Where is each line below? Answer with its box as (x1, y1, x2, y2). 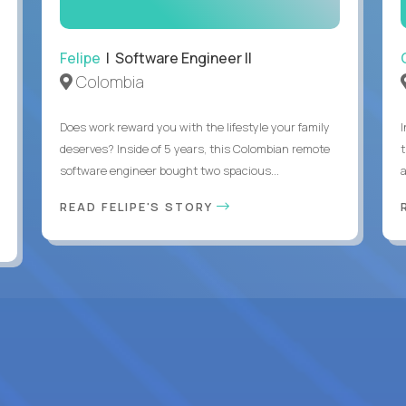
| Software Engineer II (100, 47, 252, 68)
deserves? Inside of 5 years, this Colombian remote (59, 140, 330, 157)
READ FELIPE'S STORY (59, 198, 217, 215)
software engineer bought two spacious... (59, 161, 279, 179)
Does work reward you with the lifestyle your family (59, 118, 330, 135)
